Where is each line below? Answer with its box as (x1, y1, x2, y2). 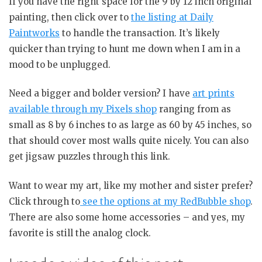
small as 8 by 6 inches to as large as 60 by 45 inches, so (9, 119, 251, 131)
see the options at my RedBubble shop (80, 195, 250, 207)
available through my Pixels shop (9, 104, 157, 115)
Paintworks (9, 27, 60, 39)
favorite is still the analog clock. (9, 227, 151, 239)
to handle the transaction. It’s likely (60, 27, 220, 39)
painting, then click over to (9, 11, 131, 23)
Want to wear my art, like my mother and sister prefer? (9, 180, 253, 191)
